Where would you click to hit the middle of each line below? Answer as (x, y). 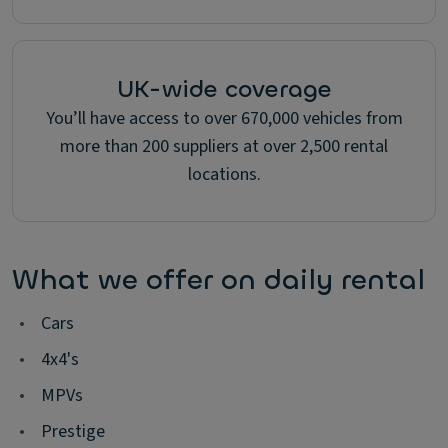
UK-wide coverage (224, 88)
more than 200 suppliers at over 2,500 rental (224, 146)
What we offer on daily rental (218, 279)
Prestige (73, 431)
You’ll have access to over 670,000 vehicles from (224, 118)
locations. (224, 174)
